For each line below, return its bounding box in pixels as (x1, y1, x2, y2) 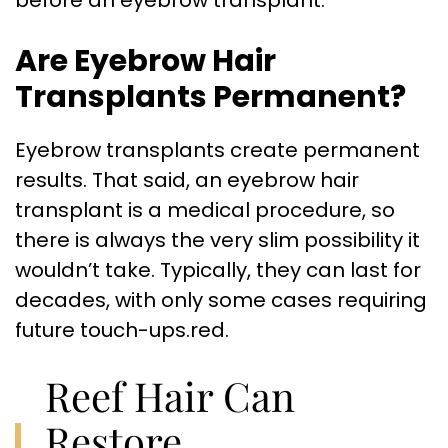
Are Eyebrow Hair (15, 40, 276, 82)
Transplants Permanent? (15, 76, 406, 118)
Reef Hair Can (45, 369, 295, 422)
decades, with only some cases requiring (15, 286, 427, 314)
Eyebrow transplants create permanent (15, 136, 420, 164)
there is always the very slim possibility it (15, 226, 420, 254)
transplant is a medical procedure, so (15, 196, 395, 224)
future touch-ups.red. (15, 316, 229, 344)
